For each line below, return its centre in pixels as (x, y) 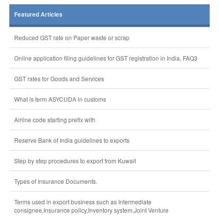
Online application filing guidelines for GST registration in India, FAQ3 (106, 58)
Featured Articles (38, 14)
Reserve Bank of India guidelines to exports (72, 140)
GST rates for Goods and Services (59, 78)
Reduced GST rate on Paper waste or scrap (72, 37)
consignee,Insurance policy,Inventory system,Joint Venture (91, 210)
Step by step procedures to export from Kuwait (75, 161)
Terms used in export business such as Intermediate (83, 202)
